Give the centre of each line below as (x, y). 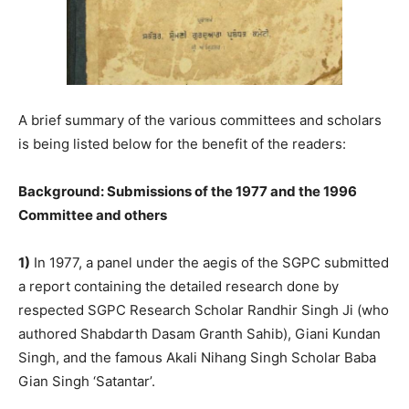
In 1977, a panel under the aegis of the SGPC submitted (210, 263)
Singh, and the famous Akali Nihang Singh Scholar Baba (197, 358)
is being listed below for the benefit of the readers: (182, 144)
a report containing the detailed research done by (178, 287)
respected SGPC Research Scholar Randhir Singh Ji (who (204, 310)
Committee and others (93, 215)
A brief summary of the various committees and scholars (200, 121)
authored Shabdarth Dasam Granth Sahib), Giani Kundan (199, 334)
